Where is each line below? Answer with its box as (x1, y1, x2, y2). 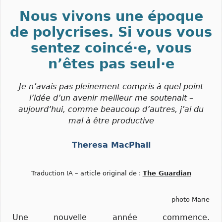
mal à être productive (68, 116, 154, 125)
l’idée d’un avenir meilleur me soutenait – (29, 93, 193, 103)
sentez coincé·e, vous (30, 40, 192, 55)
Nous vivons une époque (19, 8, 203, 24)
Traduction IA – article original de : (31, 169, 143, 177)
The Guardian (142, 169, 191, 177)
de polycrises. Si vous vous (10, 24, 212, 40)
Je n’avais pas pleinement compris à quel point (19, 82, 203, 91)
